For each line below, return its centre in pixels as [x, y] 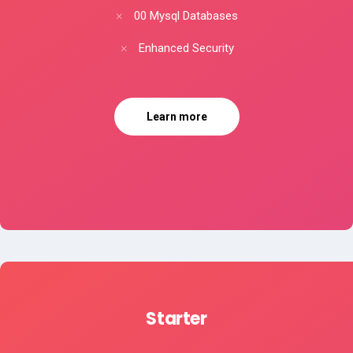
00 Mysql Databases [184, 16]
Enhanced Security [184, 48]
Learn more [176, 117]
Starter [176, 319]
